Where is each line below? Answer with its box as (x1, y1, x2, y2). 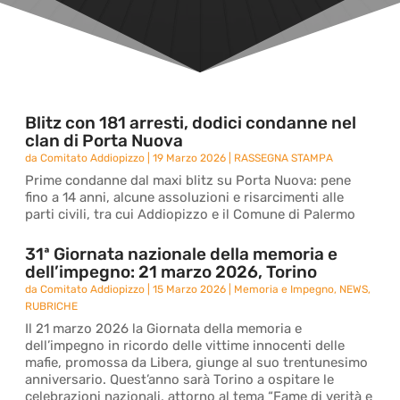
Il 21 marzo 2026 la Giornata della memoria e (25, 321, 303, 337)
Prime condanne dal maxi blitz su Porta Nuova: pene (25, 172, 352, 188)
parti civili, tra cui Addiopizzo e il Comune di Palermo (25, 206, 356, 222)
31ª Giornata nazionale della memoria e (25, 244, 338, 264)
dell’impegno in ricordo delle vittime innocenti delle (25, 337, 346, 354)
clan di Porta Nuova (25, 130, 184, 151)
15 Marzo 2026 (153, 283, 227, 296)
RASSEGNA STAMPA (234, 152, 334, 164)
